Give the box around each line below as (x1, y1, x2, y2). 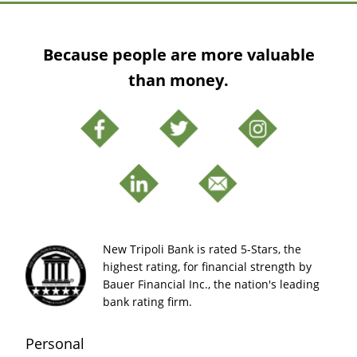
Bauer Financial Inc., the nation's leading (103, 276, 320, 292)
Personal (25, 334, 84, 354)
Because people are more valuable (42, 43, 315, 65)
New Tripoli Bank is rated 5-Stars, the (103, 241, 301, 257)
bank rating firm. (103, 293, 192, 309)
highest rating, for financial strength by (103, 258, 312, 274)
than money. (128, 69, 229, 91)
